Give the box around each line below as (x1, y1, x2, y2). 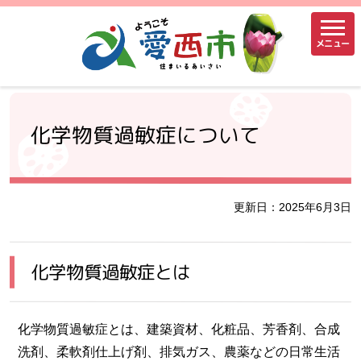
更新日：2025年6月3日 (234, 201, 351, 214)
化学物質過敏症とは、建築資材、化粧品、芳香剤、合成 (18, 322, 340, 336)
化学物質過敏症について (29, 119, 261, 149)
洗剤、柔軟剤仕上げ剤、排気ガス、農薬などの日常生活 (18, 344, 340, 359)
